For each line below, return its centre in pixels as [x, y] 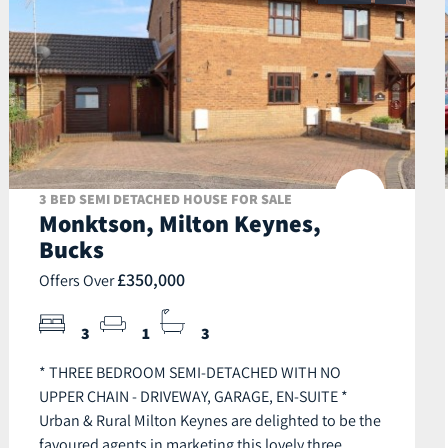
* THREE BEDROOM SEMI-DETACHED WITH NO [190, 372]
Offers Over [78, 280]
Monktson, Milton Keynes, [180, 223]
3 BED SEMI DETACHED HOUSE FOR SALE [165, 199]
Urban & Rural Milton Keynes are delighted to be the [210, 420]
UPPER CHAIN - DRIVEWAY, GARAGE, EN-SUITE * [193, 396]
